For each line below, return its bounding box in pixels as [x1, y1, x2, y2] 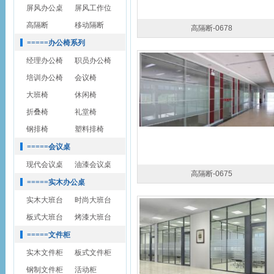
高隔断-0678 [191, 24, 232, 32]
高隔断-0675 [191, 169, 232, 178]
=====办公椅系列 [27, 39, 85, 47]
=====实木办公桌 [27, 178, 85, 187]
